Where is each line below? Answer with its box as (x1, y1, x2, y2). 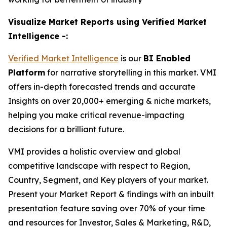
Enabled (154, 53, 191, 63)
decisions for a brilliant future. (8, 124, 124, 134)
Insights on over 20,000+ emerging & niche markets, (8, 95, 211, 106)
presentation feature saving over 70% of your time (8, 203, 205, 213)
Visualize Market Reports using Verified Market (8, 16, 207, 27)
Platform (8, 67, 45, 78)
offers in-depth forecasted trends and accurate (8, 81, 196, 92)
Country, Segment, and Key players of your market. (8, 174, 208, 185)
